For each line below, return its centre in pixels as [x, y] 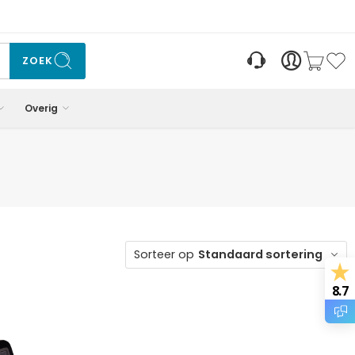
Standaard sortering [260, 254]
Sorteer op [164, 254]
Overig [41, 108]
